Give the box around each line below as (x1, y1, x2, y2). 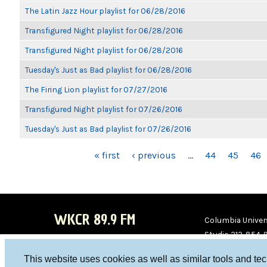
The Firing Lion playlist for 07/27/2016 (25, 85, 167, 94)
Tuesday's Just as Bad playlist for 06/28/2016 (25, 65, 192, 74)
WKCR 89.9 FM (54, 210, 135, 229)
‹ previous (132, 150, 176, 161)
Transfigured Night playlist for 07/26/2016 (25, 104, 182, 114)
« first (94, 150, 120, 161)
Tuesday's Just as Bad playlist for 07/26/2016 (25, 124, 191, 133)
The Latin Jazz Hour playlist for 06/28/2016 (25, 6, 185, 15)
